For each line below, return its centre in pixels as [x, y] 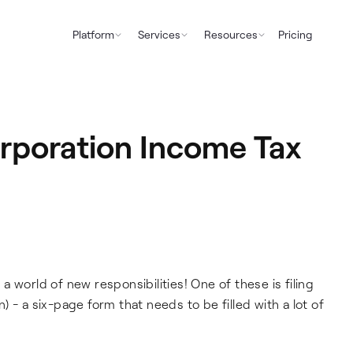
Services [159, 34]
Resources [230, 34]
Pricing [295, 34]
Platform [93, 34]
